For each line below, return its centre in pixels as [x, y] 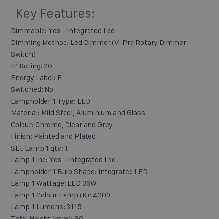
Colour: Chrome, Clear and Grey [62, 124]
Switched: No [32, 89]
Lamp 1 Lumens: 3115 [46, 206]
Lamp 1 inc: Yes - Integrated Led [63, 159]
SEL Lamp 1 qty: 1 [39, 148]
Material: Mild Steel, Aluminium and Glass [78, 112]
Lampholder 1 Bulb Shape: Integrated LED [79, 171]
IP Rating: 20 [32, 66]
